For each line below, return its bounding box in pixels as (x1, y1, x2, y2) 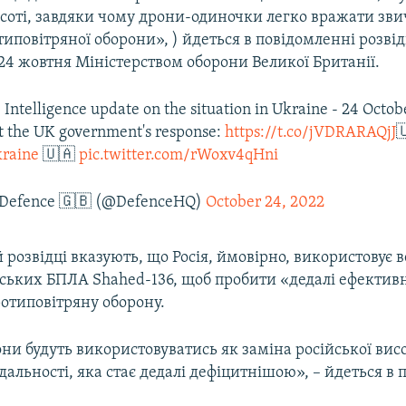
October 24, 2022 (206, 193, 325, 211)
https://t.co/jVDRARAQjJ (225, 123, 397, 141)
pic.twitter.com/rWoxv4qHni (79, 146, 279, 164)
